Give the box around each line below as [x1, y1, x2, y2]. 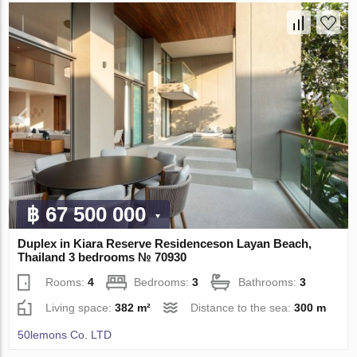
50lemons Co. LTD [18, 328, 112, 341]
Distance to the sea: [190, 300, 295, 314]
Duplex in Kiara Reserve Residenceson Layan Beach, [18, 236, 312, 250]
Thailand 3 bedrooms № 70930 [18, 249, 187, 264]
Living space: [45, 300, 116, 314]
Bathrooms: [238, 275, 300, 288]
